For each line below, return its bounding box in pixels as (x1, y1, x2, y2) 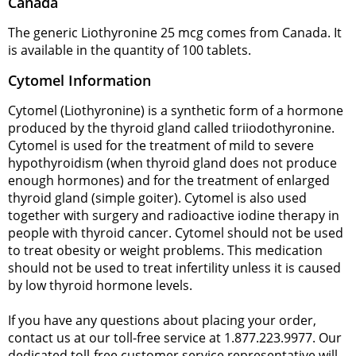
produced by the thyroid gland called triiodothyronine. (8, 118, 335, 137)
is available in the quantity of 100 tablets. (8, 41, 251, 59)
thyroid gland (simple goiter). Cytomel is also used (8, 188, 307, 207)
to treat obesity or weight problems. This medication (8, 241, 323, 259)
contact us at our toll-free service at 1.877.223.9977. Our (8, 328, 342, 346)
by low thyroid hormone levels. (8, 276, 192, 294)
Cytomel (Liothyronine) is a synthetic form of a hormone (8, 101, 343, 119)
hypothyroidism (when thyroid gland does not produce (8, 153, 337, 172)
